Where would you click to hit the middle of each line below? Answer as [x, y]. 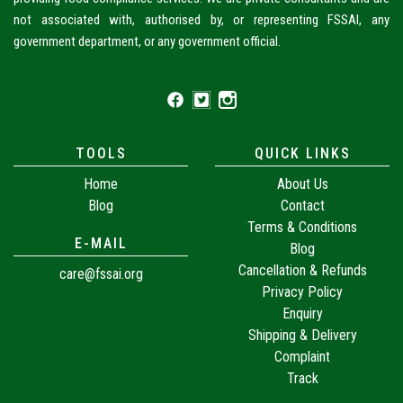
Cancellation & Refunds [302, 270]
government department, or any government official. [147, 41]
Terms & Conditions [302, 227]
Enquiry [302, 313]
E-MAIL [101, 243]
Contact [302, 206]
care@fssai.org [101, 274]
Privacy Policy [302, 292]
